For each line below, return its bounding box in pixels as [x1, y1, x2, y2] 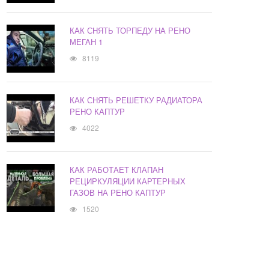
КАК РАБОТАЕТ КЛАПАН [70, 164, 164, 176]
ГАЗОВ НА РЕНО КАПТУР [70, 187, 166, 199]
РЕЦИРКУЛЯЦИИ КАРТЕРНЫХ [70, 175, 186, 187]
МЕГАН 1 [70, 36, 103, 48]
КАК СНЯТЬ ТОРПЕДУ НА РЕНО [70, 25, 191, 37]
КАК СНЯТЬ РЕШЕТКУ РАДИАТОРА [70, 94, 203, 106]
